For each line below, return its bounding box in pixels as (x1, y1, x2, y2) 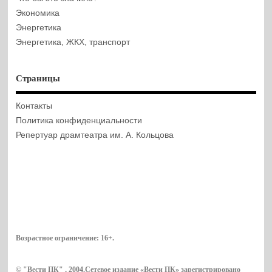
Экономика (16, 8, 60, 18)
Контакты (16, 101, 53, 110)
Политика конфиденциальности (16, 115, 143, 125)
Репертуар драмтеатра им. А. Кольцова (16, 130, 174, 140)
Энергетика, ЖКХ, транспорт (16, 38, 131, 47)
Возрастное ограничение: (16, 233, 101, 242)
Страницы (16, 73, 61, 84)
